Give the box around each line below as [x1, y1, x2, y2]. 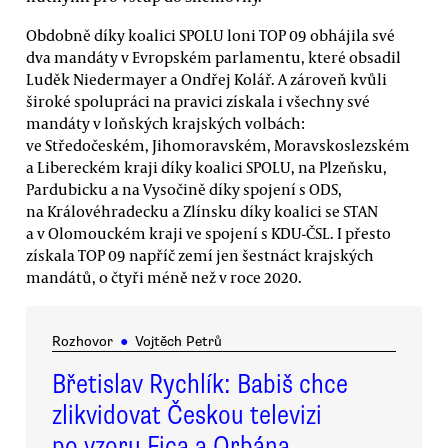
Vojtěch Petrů [134, 332, 222, 350]
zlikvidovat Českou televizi [52, 397, 322, 432]
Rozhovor [52, 332, 113, 350]
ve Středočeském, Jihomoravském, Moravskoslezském [26, 135, 410, 156]
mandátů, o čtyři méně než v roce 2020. [26, 267, 302, 288]
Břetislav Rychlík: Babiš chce [52, 366, 348, 401]
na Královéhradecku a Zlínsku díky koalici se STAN [26, 201, 378, 222]
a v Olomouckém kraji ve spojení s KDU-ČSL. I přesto [26, 223, 391, 244]
